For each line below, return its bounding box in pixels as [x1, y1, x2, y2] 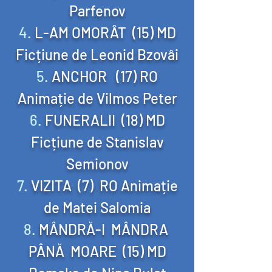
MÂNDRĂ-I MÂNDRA [38, 220, 171, 238]
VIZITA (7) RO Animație [30, 177, 178, 194]
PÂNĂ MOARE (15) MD [28, 242, 166, 260]
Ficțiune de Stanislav [30, 133, 164, 151]
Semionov [66, 155, 129, 172]
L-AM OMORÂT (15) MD [34, 24, 176, 41]
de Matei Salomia [44, 199, 151, 216]
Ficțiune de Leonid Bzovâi [16, 46, 178, 63]
